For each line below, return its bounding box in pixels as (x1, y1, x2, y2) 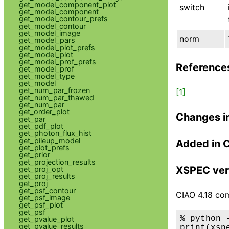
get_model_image (18, 28, 80, 37)
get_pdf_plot (18, 121, 63, 130)
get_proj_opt (18, 164, 63, 173)
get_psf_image (18, 193, 70, 202)
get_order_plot (18, 107, 70, 116)
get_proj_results (18, 171, 75, 180)
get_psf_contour (18, 186, 76, 195)
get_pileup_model (18, 135, 80, 145)
